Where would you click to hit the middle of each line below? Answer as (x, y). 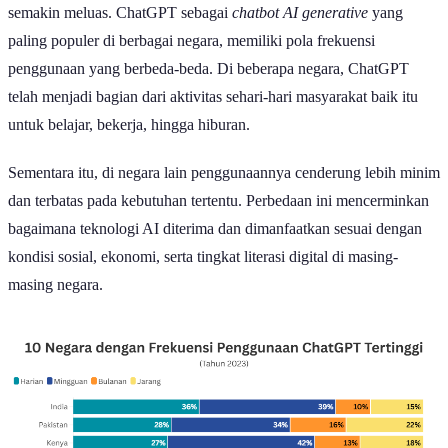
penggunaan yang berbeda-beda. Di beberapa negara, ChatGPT (208, 68)
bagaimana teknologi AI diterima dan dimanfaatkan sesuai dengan (215, 228)
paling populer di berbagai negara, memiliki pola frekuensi (191, 40)
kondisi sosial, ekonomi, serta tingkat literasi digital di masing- (203, 256)
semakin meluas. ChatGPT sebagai (120, 12)
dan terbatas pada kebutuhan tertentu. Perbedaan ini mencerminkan (218, 200)
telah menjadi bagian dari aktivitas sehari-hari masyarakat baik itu (213, 96)
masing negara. (55, 284)
